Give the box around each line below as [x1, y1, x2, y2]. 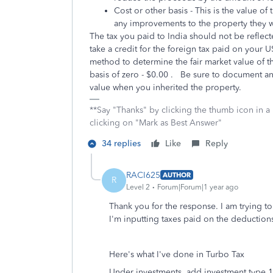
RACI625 [126, 169, 160, 180]
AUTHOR [163, 171, 191, 179]
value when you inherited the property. [90, 82, 244, 93]
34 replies [102, 138, 141, 149]
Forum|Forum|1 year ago [157, 182, 238, 191]
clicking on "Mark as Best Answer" [90, 118, 222, 128]
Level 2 [126, 182, 150, 191]
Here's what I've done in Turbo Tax [109, 249, 244, 260]
